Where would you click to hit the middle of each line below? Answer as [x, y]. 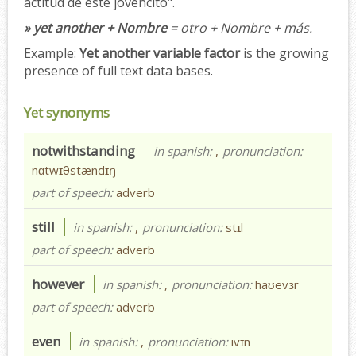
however [58, 284]
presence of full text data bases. [118, 70]
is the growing [284, 53]
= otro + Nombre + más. [240, 27]
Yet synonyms [67, 112]
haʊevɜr [277, 284]
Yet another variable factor [160, 53]
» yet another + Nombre [95, 27]
